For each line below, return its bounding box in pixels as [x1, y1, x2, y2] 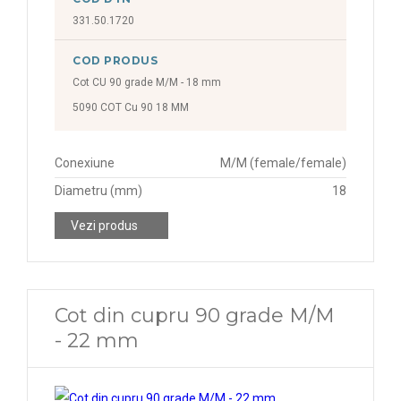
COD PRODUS [73, 54, 158, 67]
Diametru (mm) [55, 183, 142, 198]
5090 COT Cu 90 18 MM [73, 101, 189, 114]
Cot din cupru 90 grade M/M [55, 303, 335, 328]
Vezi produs [71, 218, 138, 233]
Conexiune [55, 156, 115, 170]
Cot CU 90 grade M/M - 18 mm [73, 76, 221, 89]
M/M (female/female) [220, 156, 346, 170]
